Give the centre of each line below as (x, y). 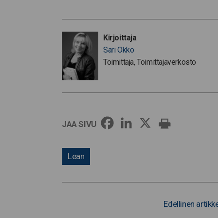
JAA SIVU (79, 124)
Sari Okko (119, 50)
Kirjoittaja (120, 38)
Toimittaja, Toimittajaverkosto (150, 62)
